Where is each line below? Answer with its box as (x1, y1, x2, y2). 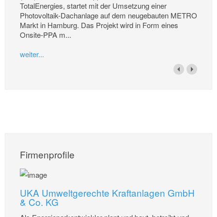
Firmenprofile (20, 147, 75, 161)
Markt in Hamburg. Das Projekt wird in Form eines (20, 19, 178, 30)
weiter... (20, 48, 44, 59)
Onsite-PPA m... (20, 29, 71, 40)
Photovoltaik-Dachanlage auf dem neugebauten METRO (20, 10, 197, 20)
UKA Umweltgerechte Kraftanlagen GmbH (20, 186, 195, 200)
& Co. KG (20, 195, 59, 209)
